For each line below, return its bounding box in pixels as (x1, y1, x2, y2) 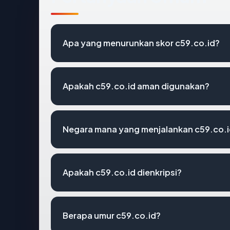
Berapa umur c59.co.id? (63, 209, 161, 221)
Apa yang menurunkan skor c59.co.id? (63, 37, 220, 48)
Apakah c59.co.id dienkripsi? (63, 166, 182, 178)
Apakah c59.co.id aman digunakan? (63, 80, 209, 91)
